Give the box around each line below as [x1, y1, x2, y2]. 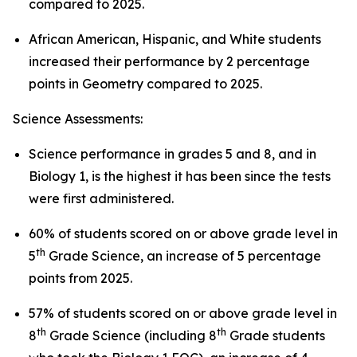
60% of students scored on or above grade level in [29, 226, 338, 241]
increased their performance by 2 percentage [29, 53, 310, 69]
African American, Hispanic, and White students [29, 31, 321, 47]
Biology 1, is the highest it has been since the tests [29, 168, 331, 184]
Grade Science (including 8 [46, 328, 217, 343]
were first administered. [29, 190, 174, 206]
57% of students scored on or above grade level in [29, 305, 337, 321]
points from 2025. [29, 270, 132, 286]
